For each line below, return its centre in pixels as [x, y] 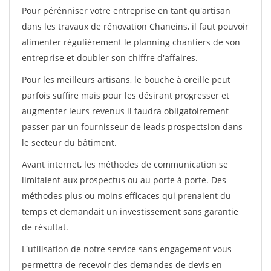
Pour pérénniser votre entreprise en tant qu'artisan [126, 11]
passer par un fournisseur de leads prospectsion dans [132, 127]
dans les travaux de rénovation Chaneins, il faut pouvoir [135, 26]
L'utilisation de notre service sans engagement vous [127, 249]
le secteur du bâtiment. [69, 142]
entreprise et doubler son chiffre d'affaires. [110, 58]
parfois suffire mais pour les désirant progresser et [126, 95]
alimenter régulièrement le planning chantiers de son [131, 42]
